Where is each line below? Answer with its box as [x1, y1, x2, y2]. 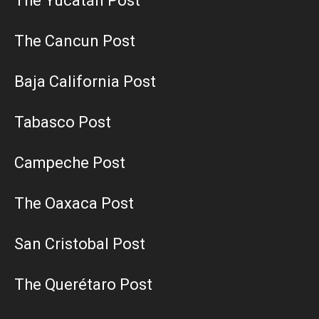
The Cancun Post [14, 31, 135, 50]
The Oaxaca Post [14, 194, 134, 212]
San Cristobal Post [14, 234, 145, 253]
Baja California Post [14, 72, 156, 90]
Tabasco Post [14, 113, 111, 131]
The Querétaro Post [14, 275, 152, 293]
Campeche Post [14, 153, 125, 172]
